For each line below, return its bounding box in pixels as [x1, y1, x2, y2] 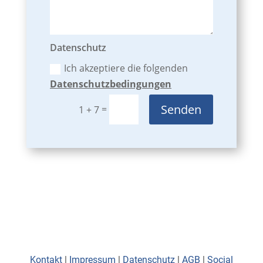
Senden [161, 101, 202, 117]
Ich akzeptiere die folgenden [64, 61, 188, 75]
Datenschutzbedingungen [50, 77, 172, 90]
